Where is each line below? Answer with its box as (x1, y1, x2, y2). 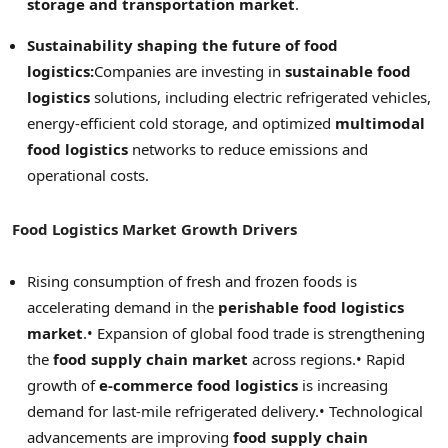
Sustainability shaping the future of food (27, 34, 338, 55)
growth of (27, 375, 99, 395)
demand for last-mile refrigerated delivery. (27, 401, 319, 421)
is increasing (298, 375, 388, 395)
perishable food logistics (218, 297, 404, 317)
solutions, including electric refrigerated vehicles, (90, 86, 431, 107)
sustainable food (285, 60, 411, 81)
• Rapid (356, 349, 405, 369)
